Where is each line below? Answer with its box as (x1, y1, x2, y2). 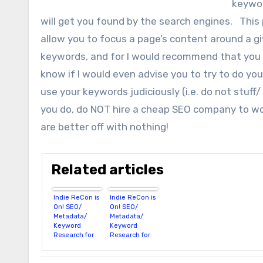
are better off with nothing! (41, 121, 168, 133)
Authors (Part (110, 240, 151, 248)
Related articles (51, 161, 164, 178)
